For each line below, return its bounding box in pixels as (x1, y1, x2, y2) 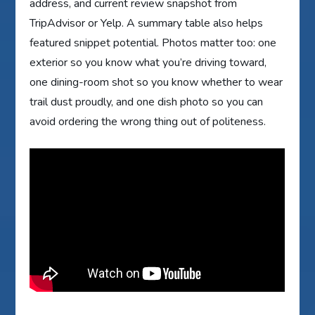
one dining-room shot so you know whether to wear (30, 74, 283, 90)
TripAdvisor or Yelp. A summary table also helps (30, 15, 264, 31)
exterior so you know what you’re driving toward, (30, 54, 267, 70)
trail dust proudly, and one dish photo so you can (30, 94, 264, 110)
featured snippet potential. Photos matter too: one (30, 34, 277, 51)
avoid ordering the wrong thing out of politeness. (30, 113, 266, 129)
